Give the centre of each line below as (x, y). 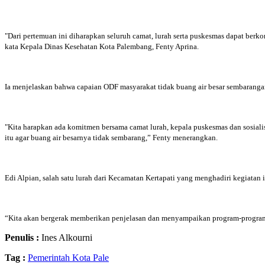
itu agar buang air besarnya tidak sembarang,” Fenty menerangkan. (111, 138)
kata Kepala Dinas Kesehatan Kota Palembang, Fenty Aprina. (103, 47)
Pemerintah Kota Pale (68, 258)
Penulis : (22, 238)
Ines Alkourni (66, 238)
